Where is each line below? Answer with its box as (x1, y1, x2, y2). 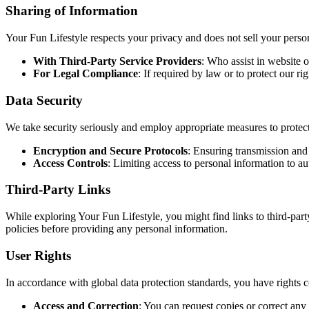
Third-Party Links (6, 182, 110, 197)
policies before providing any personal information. (6, 223, 228, 235)
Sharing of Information (6, 3, 138, 19)
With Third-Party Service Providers (33, 55, 201, 68)
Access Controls (33, 157, 108, 169)
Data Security (6, 92, 83, 108)
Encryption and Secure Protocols (33, 144, 188, 157)
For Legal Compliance (33, 68, 138, 80)
